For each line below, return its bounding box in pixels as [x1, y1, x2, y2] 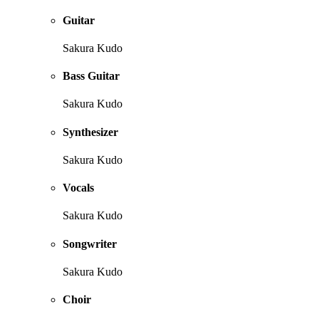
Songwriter [63, 237, 117, 250]
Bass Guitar [63, 70, 120, 83]
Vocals [63, 182, 94, 194]
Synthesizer [63, 125, 118, 138]
